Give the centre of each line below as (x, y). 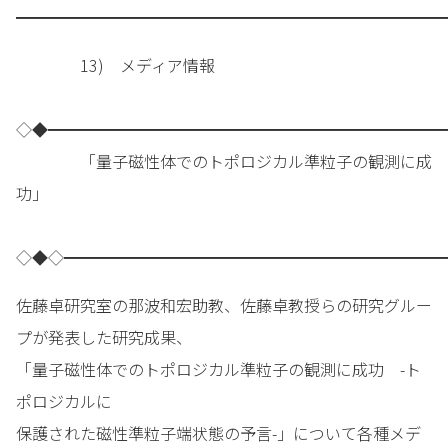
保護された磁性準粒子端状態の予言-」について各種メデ (218, 433)
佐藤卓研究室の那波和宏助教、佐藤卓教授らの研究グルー (224, 305)
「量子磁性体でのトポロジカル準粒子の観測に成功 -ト (218, 369)
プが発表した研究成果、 (104, 337)
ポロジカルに (64, 401)
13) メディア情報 (147, 65)
